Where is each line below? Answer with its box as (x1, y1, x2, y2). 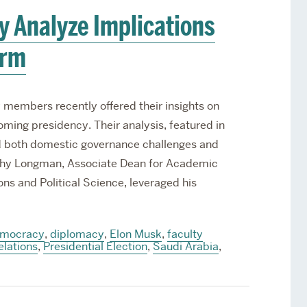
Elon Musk (109, 227, 162, 241)
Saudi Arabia (152, 239, 219, 254)
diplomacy (49, 227, 104, 241)
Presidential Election (42, 239, 147, 254)
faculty (167, 227, 203, 241)
